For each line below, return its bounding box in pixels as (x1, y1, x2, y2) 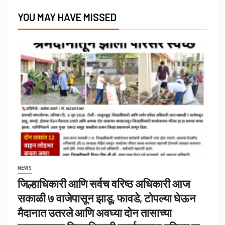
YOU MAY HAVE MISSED (18, 11, 117, 24)
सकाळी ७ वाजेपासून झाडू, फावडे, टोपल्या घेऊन (18, 191, 196, 205)
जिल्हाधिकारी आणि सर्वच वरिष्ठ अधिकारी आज (18, 177, 190, 190)
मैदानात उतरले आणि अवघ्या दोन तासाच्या (18, 206, 172, 219)
